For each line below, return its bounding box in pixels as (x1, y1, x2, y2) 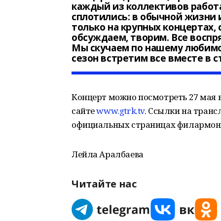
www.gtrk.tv (96, 105, 145, 116)
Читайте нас (72, 177, 137, 190)
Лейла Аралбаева (72, 148, 144, 160)
